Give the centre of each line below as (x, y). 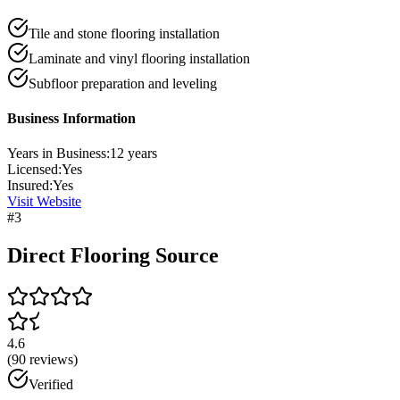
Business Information (71, 119)
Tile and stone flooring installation (124, 33)
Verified (51, 385)
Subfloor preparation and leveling (123, 83)
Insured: (30, 186)
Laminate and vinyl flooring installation (139, 58)
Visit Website (44, 202)
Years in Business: (58, 154)
